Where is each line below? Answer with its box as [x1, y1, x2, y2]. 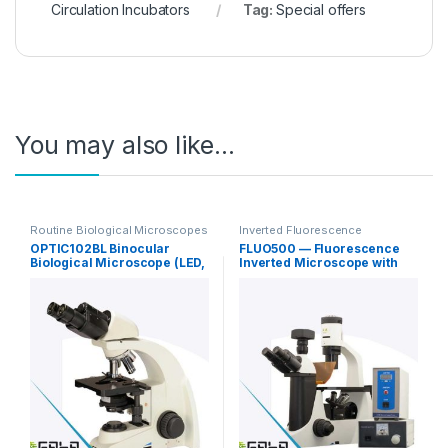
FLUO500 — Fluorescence [238, 240, 400, 256]
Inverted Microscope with [238, 254, 398, 270]
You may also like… [15, 130, 235, 161]
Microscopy [238, 234, 305, 249]
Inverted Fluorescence [238, 223, 363, 238]
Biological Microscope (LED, [29, 254, 206, 270]
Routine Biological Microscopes [29, 223, 208, 238]
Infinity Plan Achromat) [29, 268, 173, 284]
